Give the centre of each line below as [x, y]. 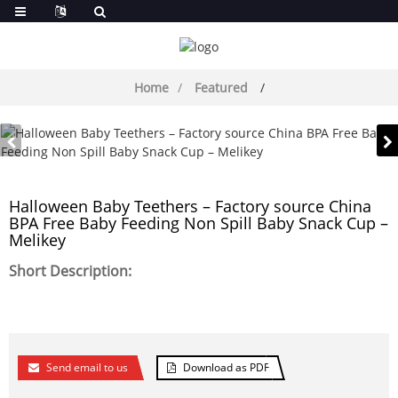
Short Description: [70, 271]
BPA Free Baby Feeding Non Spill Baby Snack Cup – [199, 223]
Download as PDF [226, 367]
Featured [221, 87]
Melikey [37, 239]
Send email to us [87, 367]
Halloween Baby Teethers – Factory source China [190, 206]
